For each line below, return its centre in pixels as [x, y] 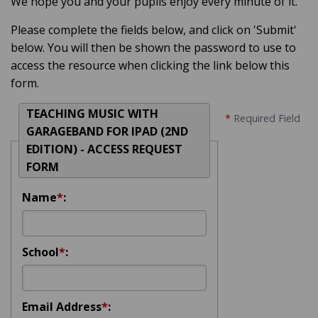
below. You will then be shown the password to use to [153, 48]
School [40, 252]
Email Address [62, 307]
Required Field [265, 119]
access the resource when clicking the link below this [150, 66]
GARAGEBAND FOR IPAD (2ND [107, 132]
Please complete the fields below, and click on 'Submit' [154, 30]
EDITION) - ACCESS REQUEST [104, 149]
